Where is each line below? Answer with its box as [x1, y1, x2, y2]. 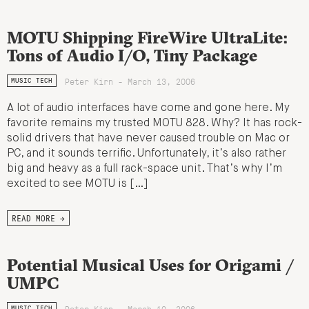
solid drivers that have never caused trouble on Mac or [7, 132, 290, 144]
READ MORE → [12, 212, 65, 224]
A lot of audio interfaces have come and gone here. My [7, 102, 290, 114]
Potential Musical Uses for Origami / [7, 255, 294, 276]
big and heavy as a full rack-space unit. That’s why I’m [7, 163, 282, 175]
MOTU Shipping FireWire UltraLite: [7, 26, 288, 48]
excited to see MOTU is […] [7, 178, 148, 190]
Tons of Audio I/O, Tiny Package [7, 44, 257, 66]
